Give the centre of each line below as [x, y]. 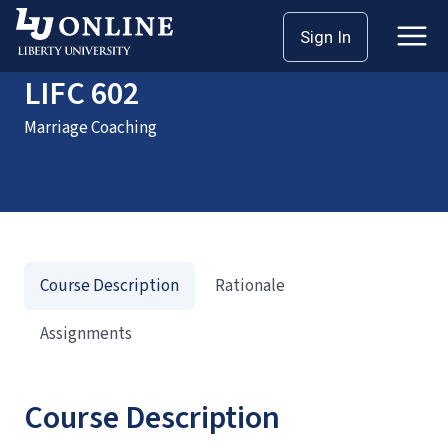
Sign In [325, 37]
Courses [97, 28]
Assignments [86, 334]
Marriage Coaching [90, 128]
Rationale [250, 286]
